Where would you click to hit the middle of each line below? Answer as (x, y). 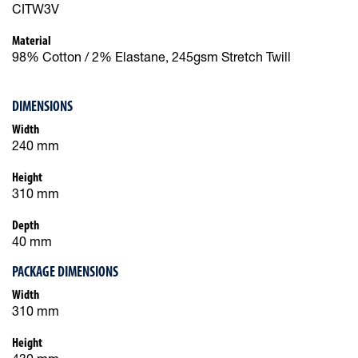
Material (32, 41)
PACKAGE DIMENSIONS (65, 272)
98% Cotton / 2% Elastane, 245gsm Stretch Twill (151, 59)
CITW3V (36, 11)
